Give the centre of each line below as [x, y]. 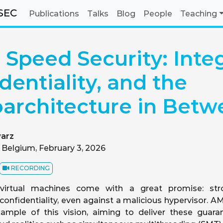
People [158, 14]
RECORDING [29, 168]
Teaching [199, 14]
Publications [54, 14]
